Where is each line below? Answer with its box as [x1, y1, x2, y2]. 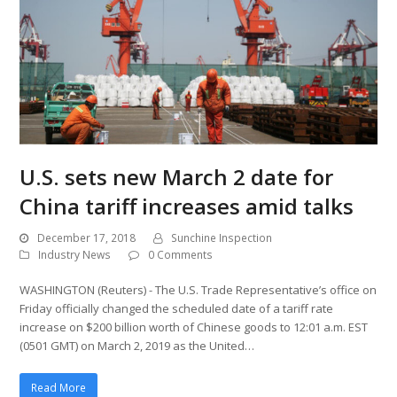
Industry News [38, 247, 112, 263]
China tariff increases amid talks [19, 191, 354, 222]
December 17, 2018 [37, 230, 136, 246]
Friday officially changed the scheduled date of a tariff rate [19, 300, 334, 317]
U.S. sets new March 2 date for [19, 162, 334, 192]
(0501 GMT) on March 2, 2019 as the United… [19, 338, 255, 354]
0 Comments [148, 247, 214, 263]
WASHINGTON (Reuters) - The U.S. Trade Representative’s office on [19, 282, 378, 299]
